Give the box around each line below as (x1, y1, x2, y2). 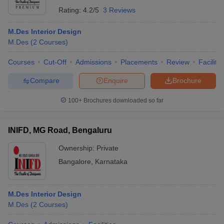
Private (96, 143, 118, 152)
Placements (120, 57, 157, 66)
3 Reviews (103, 5, 135, 14)
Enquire (103, 76, 128, 85)
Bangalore (58, 157, 91, 165)
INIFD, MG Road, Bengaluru (8, 125, 112, 134)
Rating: (58, 5, 83, 14)
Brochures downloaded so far (82, 96, 163, 104)
